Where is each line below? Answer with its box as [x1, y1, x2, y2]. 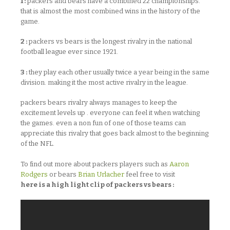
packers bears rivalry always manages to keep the [21, 99, 177, 106]
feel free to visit [124, 170, 175, 178]
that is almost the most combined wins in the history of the [21, 7, 200, 15]
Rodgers [21, 170, 48, 178]
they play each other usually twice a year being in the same [27, 68, 209, 76]
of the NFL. [21, 140, 54, 147]
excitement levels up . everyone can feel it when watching [21, 109, 200, 117]
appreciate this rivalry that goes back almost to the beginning [21, 129, 208, 137]
